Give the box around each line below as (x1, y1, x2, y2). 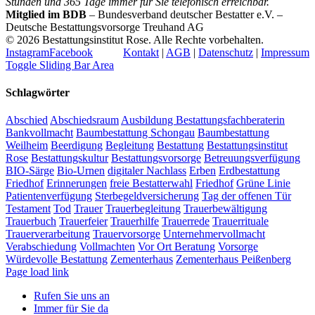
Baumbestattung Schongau (76, 127, 195, 139)
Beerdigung (51, 139, 103, 152)
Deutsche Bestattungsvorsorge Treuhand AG (6, 20, 204, 33)
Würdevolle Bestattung (6, 253, 108, 266)
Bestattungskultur (31, 152, 108, 165)
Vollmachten (79, 240, 135, 253)
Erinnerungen (46, 177, 107, 190)
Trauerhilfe (110, 215, 159, 228)
